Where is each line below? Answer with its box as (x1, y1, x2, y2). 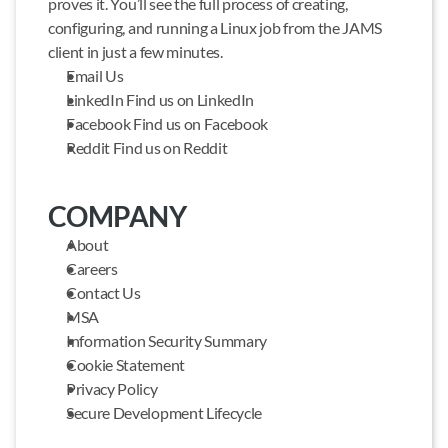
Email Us (66, 66, 124, 85)
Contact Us (66, 283, 141, 302)
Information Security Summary (66, 331, 268, 350)
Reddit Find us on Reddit (66, 138, 228, 157)
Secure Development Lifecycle (66, 403, 263, 422)
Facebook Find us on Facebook (66, 114, 269, 133)
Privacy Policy (66, 379, 158, 398)
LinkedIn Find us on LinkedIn (66, 90, 255, 109)
